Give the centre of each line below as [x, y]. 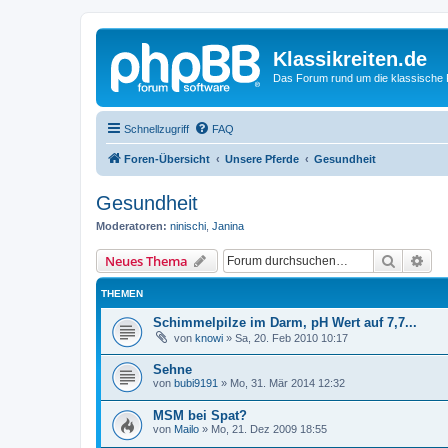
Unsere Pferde [262, 158]
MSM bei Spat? [200, 416]
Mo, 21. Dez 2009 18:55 [269, 429]
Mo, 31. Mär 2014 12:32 [287, 382]
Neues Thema [146, 261]
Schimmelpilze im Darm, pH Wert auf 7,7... [285, 322]
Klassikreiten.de [350, 59]
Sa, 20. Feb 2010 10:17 [291, 338]
